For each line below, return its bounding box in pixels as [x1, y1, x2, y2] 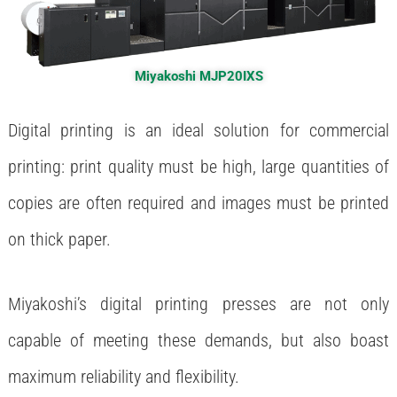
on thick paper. [8, 228, 111, 250]
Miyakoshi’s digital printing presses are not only [8, 292, 389, 315]
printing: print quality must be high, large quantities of [8, 155, 389, 177]
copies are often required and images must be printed [8, 191, 389, 214]
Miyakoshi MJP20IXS [134, 67, 263, 84]
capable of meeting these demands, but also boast [8, 329, 389, 351]
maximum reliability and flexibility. [8, 365, 239, 387]
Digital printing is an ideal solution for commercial [8, 119, 389, 141]
